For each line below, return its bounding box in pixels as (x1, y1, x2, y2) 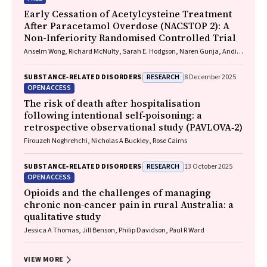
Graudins (24, 56, 52, 66)
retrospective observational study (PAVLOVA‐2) (24, 120, 243, 133)
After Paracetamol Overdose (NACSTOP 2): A (24, 19, 229, 32)
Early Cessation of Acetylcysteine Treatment (24, 7, 232, 20)
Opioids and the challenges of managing (24, 186, 211, 199)
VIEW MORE (24, 254, 64, 265)
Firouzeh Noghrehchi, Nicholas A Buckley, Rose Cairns (24, 136, 187, 146)
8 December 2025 (184, 72, 236, 82)
